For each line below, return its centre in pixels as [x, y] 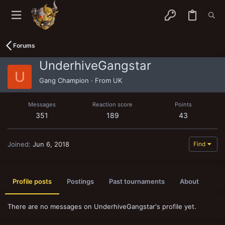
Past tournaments [137, 181]
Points [183, 104]
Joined [18, 144]
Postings [80, 181]
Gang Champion [64, 80]
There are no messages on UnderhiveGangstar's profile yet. [102, 206]
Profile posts [32, 181]
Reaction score [113, 104]
